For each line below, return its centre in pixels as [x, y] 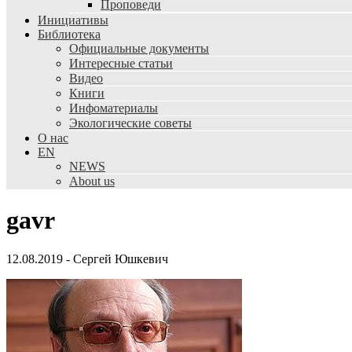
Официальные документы [139, 48]
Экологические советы [130, 123]
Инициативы [73, 20]
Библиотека [69, 34]
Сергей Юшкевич [121, 258]
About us [92, 181]
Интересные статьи [121, 63]
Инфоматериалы [114, 108]
